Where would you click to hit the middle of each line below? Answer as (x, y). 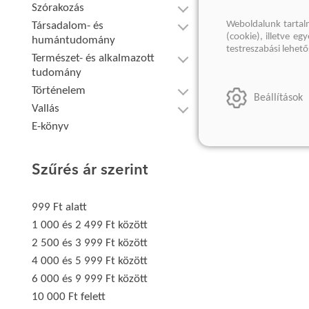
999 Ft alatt (60, 207)
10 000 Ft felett (69, 297)
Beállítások (278, 98)
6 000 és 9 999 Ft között (90, 279)
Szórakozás (58, 8)
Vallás (46, 109)
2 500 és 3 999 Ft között (90, 243)
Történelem (59, 91)
